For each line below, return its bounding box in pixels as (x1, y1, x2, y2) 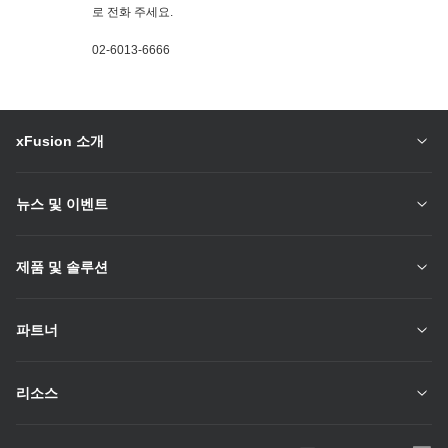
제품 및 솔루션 (16, 259, 108, 276)
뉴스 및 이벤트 (16, 196, 108, 213)
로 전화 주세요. (92, 5, 173, 20)
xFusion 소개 (16, 133, 104, 150)
